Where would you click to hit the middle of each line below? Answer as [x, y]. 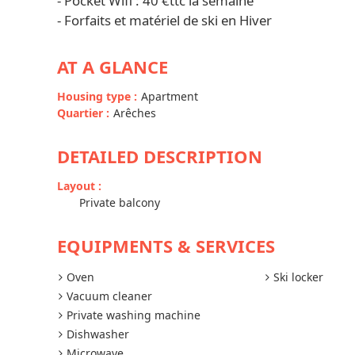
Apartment [170, 96]
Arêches [135, 113]
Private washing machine [134, 315]
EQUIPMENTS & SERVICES [166, 246]
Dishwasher [98, 334]
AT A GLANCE [113, 67]
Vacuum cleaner [109, 296]
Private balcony [120, 202]
